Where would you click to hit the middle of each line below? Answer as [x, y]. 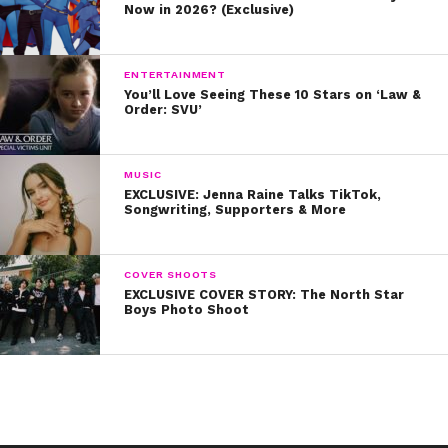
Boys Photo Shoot [187, 309]
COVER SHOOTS [170, 274]
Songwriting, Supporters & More [235, 209]
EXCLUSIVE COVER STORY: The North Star [264, 294]
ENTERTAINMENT [175, 74]
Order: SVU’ [163, 109]
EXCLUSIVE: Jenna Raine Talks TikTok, [253, 194]
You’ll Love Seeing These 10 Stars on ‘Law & [273, 94]
